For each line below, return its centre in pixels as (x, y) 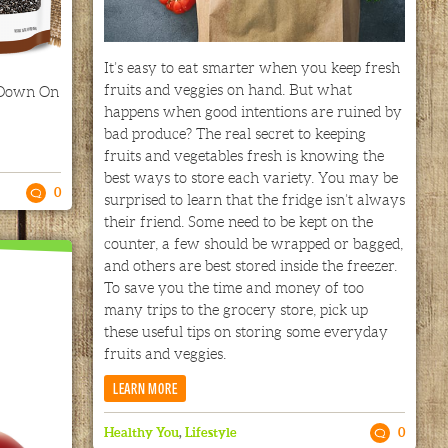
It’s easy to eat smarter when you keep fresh (251, 68)
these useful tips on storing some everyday (245, 332)
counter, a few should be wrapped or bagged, (253, 244)
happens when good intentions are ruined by (252, 112)
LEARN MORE (145, 388)
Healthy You (141, 433)
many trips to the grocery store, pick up (235, 310)
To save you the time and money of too (233, 288)
